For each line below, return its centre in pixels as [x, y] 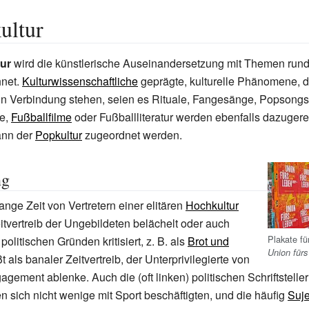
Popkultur [59, 135]
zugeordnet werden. [132, 135]
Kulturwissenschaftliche [80, 81]
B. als [172, 241]
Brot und [208, 241]
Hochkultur [212, 205]
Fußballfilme [41, 117]
